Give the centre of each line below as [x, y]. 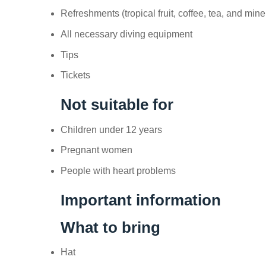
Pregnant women [96, 150]
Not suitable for [117, 104]
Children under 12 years [111, 129]
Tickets [75, 75]
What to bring [110, 227]
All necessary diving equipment [126, 34]
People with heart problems [118, 170]
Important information [141, 200]
